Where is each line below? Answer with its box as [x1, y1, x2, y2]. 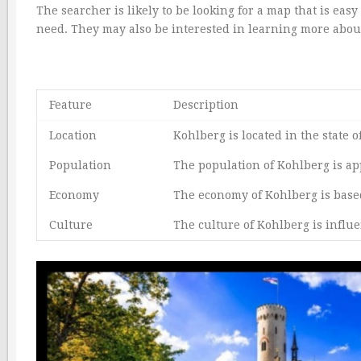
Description [173, 98, 239, 111]
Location [49, 128, 97, 142]
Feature [49, 98, 92, 111]
